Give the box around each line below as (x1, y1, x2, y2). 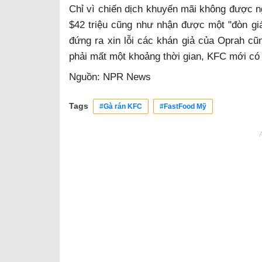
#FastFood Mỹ (160, 102, 206, 111)
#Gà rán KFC (99, 102, 142, 111)
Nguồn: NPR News (69, 71, 151, 82)
